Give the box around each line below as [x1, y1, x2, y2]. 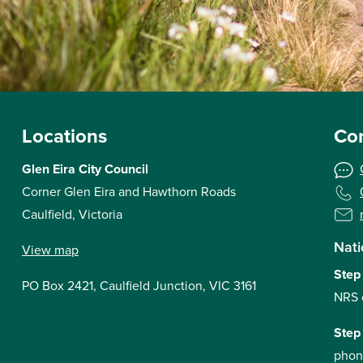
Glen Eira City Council [22, 160, 148, 178]
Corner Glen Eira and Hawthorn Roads [22, 182, 236, 201]
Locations [22, 122, 107, 151]
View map [22, 241, 79, 259]
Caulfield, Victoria [22, 205, 122, 224]
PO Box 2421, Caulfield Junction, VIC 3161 [22, 276, 256, 295]
